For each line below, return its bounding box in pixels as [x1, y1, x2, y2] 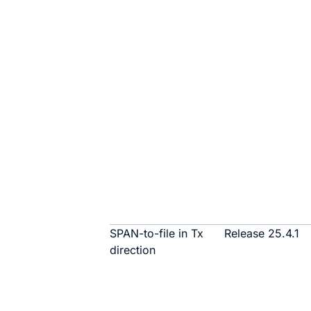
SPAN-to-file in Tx [110, 226, 204, 240]
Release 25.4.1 [224, 226, 300, 240]
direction [110, 243, 156, 257]
